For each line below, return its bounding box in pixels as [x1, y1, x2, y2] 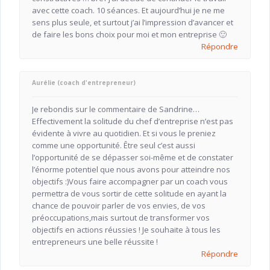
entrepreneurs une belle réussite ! [31, 236, 158, 248]
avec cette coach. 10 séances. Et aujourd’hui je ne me [31, 5, 225, 16]
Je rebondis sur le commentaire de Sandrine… [31, 104, 199, 115]
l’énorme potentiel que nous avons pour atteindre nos [31, 164, 230, 175]
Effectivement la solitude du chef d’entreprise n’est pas [31, 116, 233, 127]
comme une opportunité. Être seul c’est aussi [31, 140, 195, 151]
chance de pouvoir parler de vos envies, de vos [31, 200, 206, 212]
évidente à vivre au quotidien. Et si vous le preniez [31, 128, 216, 139]
